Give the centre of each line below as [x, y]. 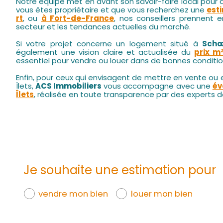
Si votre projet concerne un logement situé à [109, 43]
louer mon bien [162, 194]
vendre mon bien [73, 194]
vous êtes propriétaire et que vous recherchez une [111, 9]
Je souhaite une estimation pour [120, 170]
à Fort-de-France [78, 18]
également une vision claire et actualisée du [105, 52]
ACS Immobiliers [69, 86]
